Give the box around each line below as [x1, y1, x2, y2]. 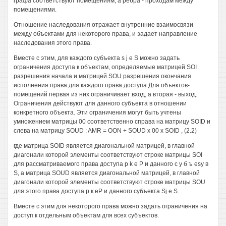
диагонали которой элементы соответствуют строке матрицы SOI [14, 151, 202, 158]
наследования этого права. [14, 39, 92, 46]
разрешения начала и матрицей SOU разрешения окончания [14, 73, 191, 80]
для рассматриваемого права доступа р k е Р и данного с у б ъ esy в [14, 160, 208, 167]
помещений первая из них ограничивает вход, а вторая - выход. [14, 91, 197, 98]
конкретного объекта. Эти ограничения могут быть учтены [14, 109, 181, 116]
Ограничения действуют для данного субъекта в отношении [14, 100, 187, 107]
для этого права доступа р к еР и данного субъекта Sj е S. [14, 188, 179, 195]
